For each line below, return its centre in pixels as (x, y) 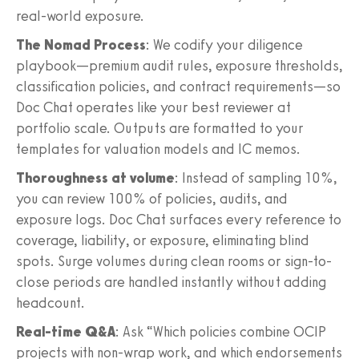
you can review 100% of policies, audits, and (152, 198)
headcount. (50, 303)
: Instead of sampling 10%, (256, 177)
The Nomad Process (81, 44)
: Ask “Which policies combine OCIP (221, 331)
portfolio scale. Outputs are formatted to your (160, 128)
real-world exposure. (80, 16)
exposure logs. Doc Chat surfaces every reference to (179, 219)
